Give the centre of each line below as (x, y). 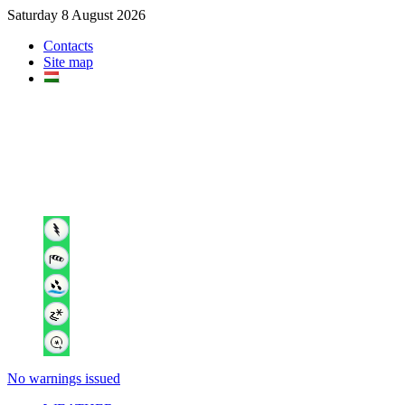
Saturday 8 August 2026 (76, 15)
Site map (68, 62)
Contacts (68, 46)
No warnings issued (64, 378)
